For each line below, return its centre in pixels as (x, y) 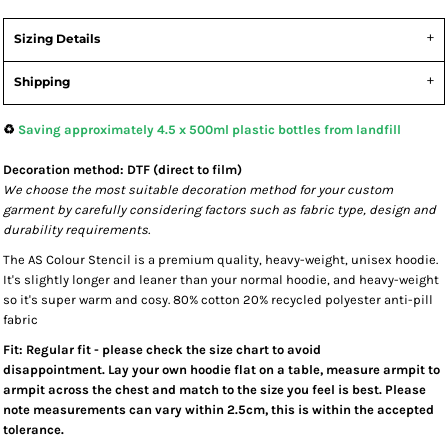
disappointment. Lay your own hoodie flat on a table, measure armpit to (221, 369)
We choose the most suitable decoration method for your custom (198, 189)
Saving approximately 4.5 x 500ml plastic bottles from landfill (209, 129)
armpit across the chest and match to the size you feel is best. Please (214, 389)
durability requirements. (76, 229)
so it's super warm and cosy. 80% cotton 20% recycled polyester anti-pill (218, 299)
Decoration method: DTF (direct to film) (122, 169)
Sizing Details (57, 38)
